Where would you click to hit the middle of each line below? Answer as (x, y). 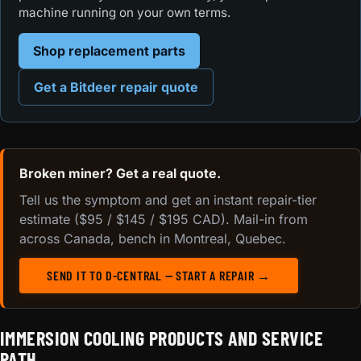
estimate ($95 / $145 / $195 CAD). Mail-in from (164, 220)
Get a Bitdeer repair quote (116, 87)
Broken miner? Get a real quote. (120, 174)
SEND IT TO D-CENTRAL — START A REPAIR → (159, 276)
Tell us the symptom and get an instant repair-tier (168, 200)
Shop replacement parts (109, 50)
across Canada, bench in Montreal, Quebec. (153, 239)
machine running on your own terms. (125, 12)
